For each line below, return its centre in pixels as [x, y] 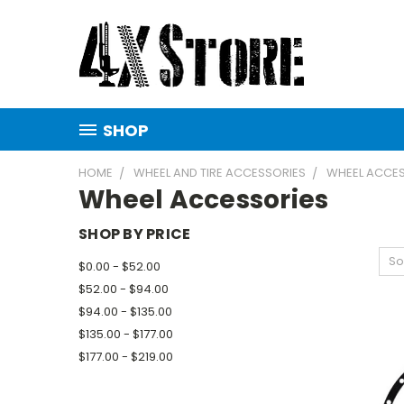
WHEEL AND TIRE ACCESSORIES [220, 173]
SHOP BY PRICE [135, 234]
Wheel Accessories [204, 200]
